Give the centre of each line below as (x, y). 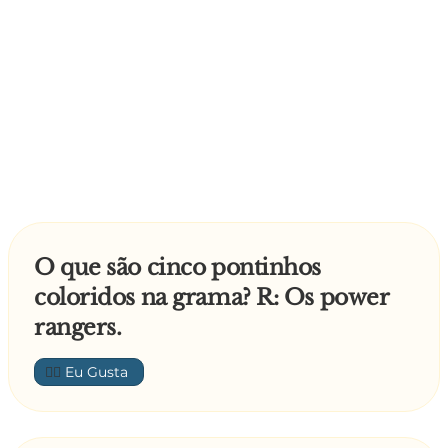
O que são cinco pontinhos (177, 267)
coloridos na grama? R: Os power (211, 297)
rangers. (78, 327)
